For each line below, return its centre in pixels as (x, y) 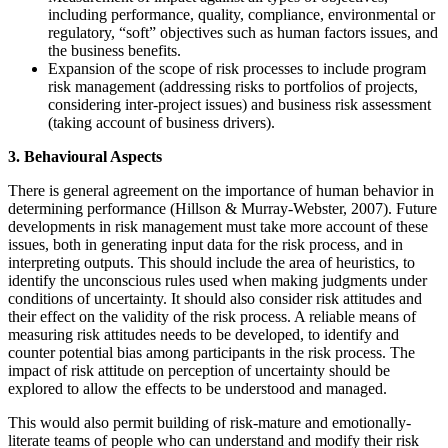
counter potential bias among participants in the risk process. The (211, 352)
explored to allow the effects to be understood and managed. (197, 388)
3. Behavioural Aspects (85, 156)
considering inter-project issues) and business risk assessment (239, 104)
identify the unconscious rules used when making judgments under (217, 280)
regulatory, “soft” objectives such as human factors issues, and (243, 32)
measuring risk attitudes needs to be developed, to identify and (203, 334)
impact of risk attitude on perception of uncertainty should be (199, 370)
